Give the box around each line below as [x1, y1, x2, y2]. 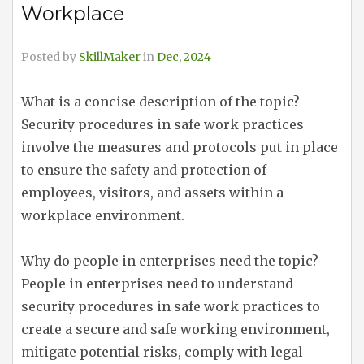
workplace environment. [21, 207, 184, 223]
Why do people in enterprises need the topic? [21, 253, 318, 269]
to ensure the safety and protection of [21, 162, 266, 178]
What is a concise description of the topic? [21, 93, 300, 110]
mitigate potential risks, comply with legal [21, 344, 303, 360]
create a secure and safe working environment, [21, 321, 330, 337]
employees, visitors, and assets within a [21, 184, 284, 201]
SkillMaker [79, 50, 141, 64]
